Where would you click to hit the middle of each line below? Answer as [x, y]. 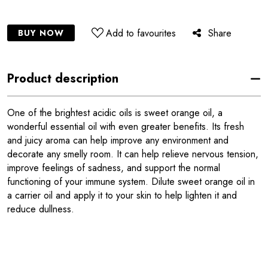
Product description [63, 79]
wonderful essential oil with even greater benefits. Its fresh [126, 127]
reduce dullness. [41, 209]
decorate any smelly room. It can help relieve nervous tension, [133, 154]
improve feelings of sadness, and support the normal [114, 168]
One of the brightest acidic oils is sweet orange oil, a [115, 113]
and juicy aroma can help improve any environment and [118, 140]
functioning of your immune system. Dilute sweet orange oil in [131, 182]
